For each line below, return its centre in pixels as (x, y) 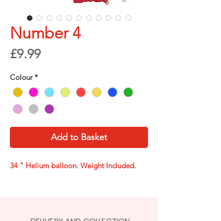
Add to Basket (79, 137)
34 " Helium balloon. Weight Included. (73, 166)
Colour (21, 77)
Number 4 (45, 33)
